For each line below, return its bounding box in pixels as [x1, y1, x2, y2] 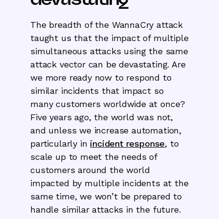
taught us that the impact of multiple [30, 32, 189, 43]
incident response [90, 138, 165, 149]
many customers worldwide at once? [30, 98, 186, 109]
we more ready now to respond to [30, 72, 172, 83]
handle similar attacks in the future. [30, 204, 181, 215]
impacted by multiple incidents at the [30, 177, 189, 188]
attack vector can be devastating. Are [30, 59, 186, 69]
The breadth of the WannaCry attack [30, 19, 183, 30]
